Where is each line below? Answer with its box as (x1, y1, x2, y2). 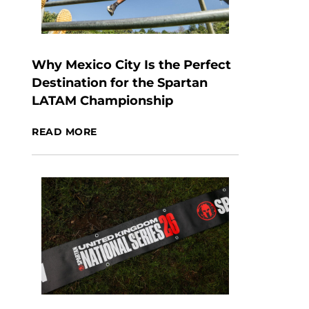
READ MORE (32, 126, 98, 138)
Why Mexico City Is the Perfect (32, 57, 231, 72)
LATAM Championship (32, 93, 173, 108)
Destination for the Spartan (32, 75, 208, 90)
